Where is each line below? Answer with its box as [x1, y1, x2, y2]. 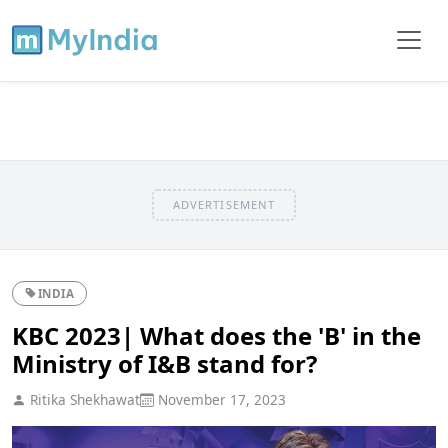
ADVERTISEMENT [172, 196, 276, 212]
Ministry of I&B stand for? [12, 346, 317, 380]
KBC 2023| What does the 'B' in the [12, 318, 421, 352]
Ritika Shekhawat [26, 389, 140, 409]
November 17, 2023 [154, 389, 286, 409]
